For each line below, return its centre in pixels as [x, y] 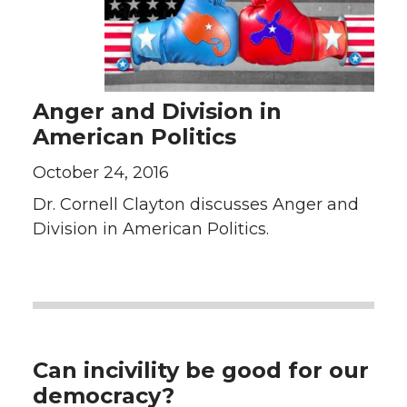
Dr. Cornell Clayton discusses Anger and [196, 204]
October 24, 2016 [101, 173]
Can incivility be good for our [201, 370]
